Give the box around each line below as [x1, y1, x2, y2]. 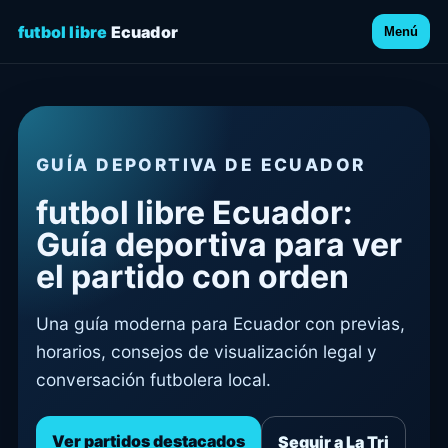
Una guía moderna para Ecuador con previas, [36, 312, 405, 334]
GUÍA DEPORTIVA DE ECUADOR [36, 154, 366, 176]
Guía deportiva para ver [36, 224, 402, 264]
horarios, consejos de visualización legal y [36, 340, 377, 362]
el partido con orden [36, 256, 349, 296]
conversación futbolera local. [36, 368, 271, 390]
